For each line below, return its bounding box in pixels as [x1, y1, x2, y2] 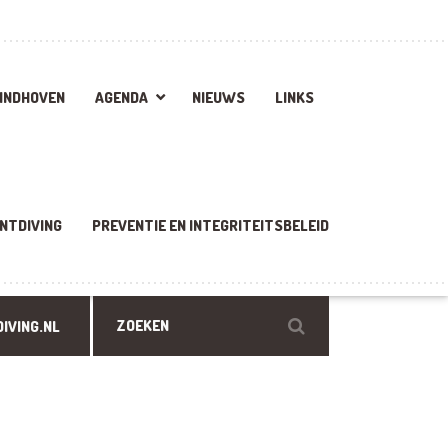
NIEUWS [192, 87, 246, 107]
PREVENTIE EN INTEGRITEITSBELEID [92, 215, 330, 235]
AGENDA [95, 87, 149, 107]
